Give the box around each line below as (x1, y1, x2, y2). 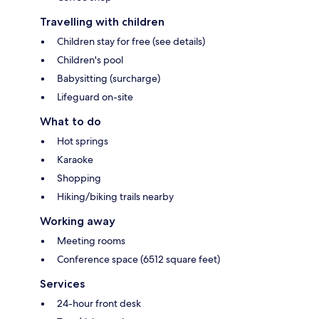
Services (40, 276, 85, 291)
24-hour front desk (57, 296, 141, 310)
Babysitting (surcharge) (57, 71, 160, 85)
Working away (40, 214, 115, 228)
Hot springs (57, 134, 108, 147)
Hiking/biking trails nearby (57, 189, 174, 203)
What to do (40, 114, 101, 128)
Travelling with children (40, 14, 164, 28)
